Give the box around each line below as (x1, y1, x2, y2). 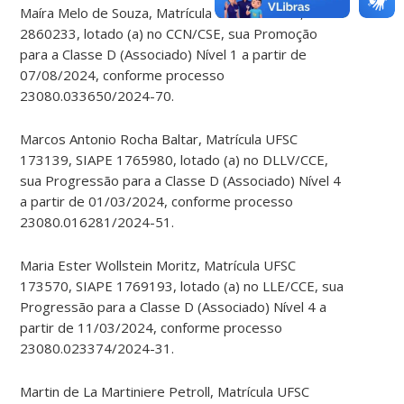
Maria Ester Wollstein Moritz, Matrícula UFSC (20, 256, 297, 275)
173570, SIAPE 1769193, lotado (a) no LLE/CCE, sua (20, 277, 344, 296)
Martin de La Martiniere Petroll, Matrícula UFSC (20, 382, 310, 401)
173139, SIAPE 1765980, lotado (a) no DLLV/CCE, (20, 151, 329, 170)
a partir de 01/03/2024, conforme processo (20, 192, 294, 211)
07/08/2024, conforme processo (20, 66, 225, 85)
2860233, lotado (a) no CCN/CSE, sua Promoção (20, 24, 318, 43)
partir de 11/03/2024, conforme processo (20, 318, 283, 337)
